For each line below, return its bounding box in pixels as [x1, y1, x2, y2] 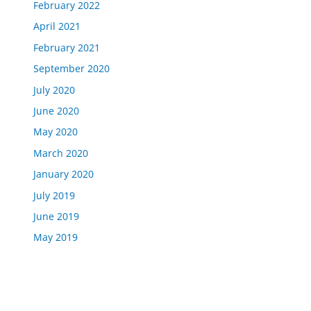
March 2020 [33, 146, 89, 160]
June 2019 [33, 210, 80, 224]
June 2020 [33, 104, 80, 118]
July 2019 [33, 188, 76, 202]
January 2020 [33, 167, 94, 181]
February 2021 [33, 40, 101, 54]
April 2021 [33, 19, 81, 33]
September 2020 [33, 62, 110, 76]
